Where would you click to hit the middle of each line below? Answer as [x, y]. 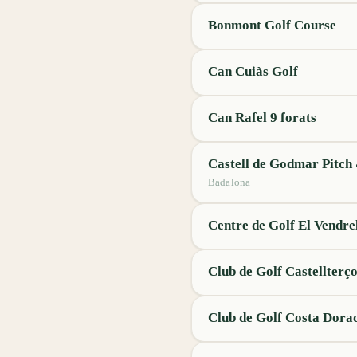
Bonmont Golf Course [272, 25]
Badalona [229, 182]
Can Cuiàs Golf [253, 71]
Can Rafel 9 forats [262, 118]
